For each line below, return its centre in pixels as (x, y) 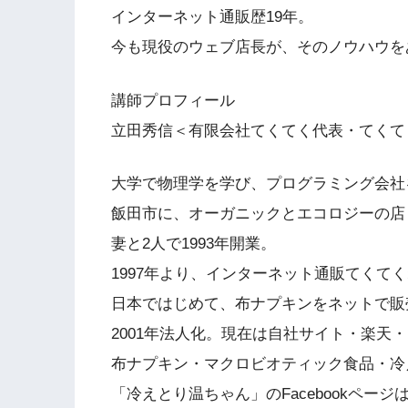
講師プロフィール (173, 100)
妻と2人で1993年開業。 (194, 244)
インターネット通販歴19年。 (212, 17)
